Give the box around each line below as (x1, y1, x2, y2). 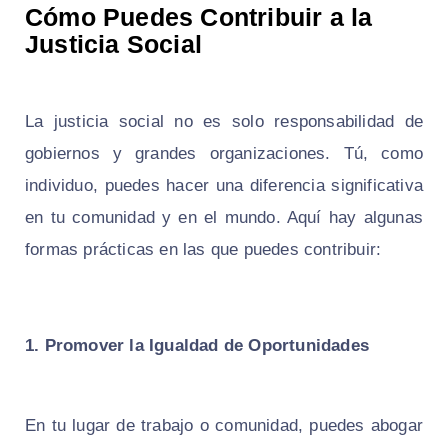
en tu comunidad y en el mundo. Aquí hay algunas (25, 207, 423, 227)
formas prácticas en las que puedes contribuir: (25, 239, 382, 259)
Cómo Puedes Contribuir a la (25, 2, 373, 31)
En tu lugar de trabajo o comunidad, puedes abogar (25, 415, 423, 435)
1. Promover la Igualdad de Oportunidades (25, 335, 369, 355)
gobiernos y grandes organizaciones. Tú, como (25, 143, 423, 163)
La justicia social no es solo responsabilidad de (25, 111, 423, 131)
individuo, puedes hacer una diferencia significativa (25, 175, 423, 195)
